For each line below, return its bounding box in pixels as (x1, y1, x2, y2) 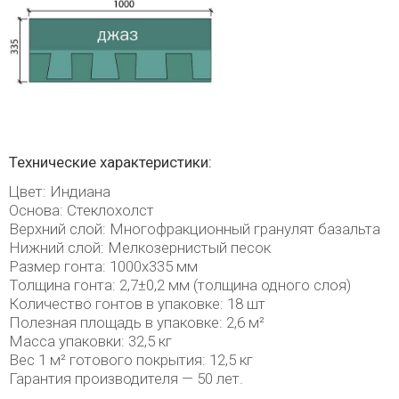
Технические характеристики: (9, 153, 212, 171)
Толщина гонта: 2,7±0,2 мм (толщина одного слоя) (9, 276, 351, 294)
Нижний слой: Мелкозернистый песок (9, 239, 271, 256)
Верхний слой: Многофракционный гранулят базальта (9, 220, 380, 238)
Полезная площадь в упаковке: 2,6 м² (9, 313, 265, 331)
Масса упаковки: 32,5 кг (9, 332, 172, 350)
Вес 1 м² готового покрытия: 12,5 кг (9, 351, 253, 369)
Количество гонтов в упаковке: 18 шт (9, 295, 265, 313)
